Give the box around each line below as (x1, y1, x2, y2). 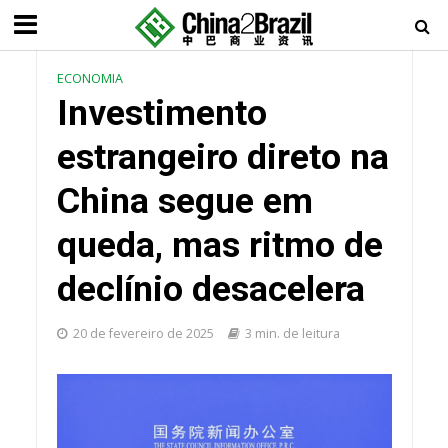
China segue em (56, 180, 313, 222)
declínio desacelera (56, 268, 365, 310)
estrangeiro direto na (56, 136, 389, 178)
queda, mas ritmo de (56, 224, 383, 266)
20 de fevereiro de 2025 (72, 325, 214, 342)
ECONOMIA (56, 70, 123, 87)
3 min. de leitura (244, 325, 340, 342)
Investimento (56, 92, 267, 134)
